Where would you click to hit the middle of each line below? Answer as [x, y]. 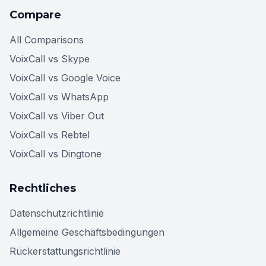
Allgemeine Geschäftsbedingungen [87, 232]
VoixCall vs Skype [50, 58]
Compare [35, 15]
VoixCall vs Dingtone [56, 153]
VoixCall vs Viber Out [57, 115]
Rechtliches [43, 188]
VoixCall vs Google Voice [65, 77]
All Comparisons [47, 39]
